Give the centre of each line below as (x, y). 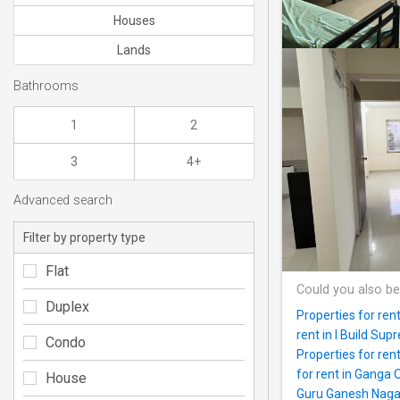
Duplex (67, 306)
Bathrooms (46, 86)
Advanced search (63, 201)
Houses (134, 21)
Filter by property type (84, 237)
